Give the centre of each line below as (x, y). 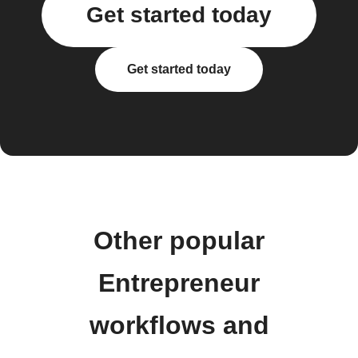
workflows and (179, 325)
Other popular (179, 241)
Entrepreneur (179, 283)
